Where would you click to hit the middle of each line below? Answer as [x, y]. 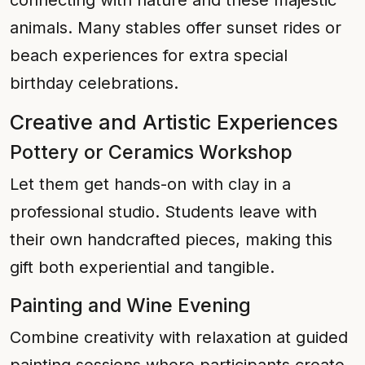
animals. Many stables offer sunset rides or [176, 28]
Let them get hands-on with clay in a [150, 184]
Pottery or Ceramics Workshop [151, 152]
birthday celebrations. [94, 83]
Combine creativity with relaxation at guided [179, 337]
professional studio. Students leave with [163, 212]
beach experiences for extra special [149, 55]
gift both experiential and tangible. [142, 267]
